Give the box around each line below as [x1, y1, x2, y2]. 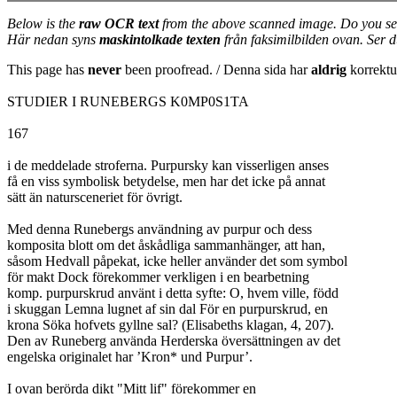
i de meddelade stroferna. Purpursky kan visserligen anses [7, 158, 329, 173]
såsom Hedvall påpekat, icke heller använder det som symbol [7, 253, 347, 269]
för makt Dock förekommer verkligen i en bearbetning [7, 269, 309, 284]
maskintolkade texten [99, 32, 221, 47]
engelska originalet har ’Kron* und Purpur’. [7, 349, 253, 364]
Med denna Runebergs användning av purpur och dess [7, 222, 312, 237]
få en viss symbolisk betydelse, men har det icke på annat [7, 174, 325, 189]
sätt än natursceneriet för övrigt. [7, 190, 183, 205]
